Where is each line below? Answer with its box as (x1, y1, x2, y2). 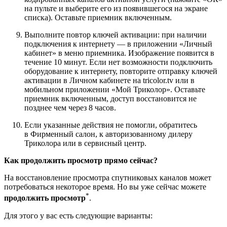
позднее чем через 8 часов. (24, 103, 116, 112)
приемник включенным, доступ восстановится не (24, 94, 197, 103)
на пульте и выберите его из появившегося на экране (24, 4, 208, 13)
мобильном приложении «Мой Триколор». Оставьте (24, 85, 205, 94)
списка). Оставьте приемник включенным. (24, 13, 172, 22)
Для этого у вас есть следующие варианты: (4, 211, 153, 220)
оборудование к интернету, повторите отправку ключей (24, 67, 217, 76)
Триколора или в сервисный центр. (24, 139, 146, 148)
